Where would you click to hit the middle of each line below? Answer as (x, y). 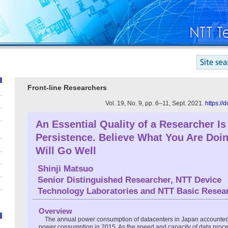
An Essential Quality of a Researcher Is (131, 124)
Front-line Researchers (67, 88)
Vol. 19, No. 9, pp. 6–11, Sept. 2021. (155, 103)
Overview (55, 211)
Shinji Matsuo (65, 168)
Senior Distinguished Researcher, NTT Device (130, 180)
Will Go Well (66, 150)
